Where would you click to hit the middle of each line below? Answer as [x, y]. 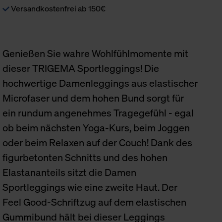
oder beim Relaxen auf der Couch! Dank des [98, 142]
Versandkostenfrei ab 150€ [58, 8]
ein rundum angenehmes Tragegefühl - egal [98, 113]
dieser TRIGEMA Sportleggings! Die [81, 68]
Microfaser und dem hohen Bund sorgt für [93, 98]
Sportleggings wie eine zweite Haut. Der [90, 187]
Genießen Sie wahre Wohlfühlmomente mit [96, 53]
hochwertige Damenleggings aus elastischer [100, 83]
